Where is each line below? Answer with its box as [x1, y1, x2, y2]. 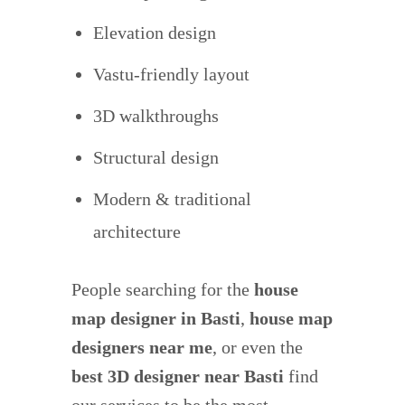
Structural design [93, 146, 219, 167]
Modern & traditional [93, 188, 251, 209]
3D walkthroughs [93, 105, 219, 126]
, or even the [212, 336, 303, 357]
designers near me [71, 336, 212, 357]
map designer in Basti [71, 307, 240, 328]
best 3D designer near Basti [71, 365, 284, 386]
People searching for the [71, 278, 254, 299]
